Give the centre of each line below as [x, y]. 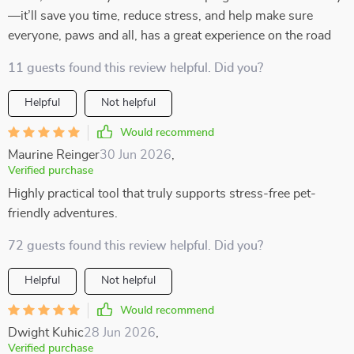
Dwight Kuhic [46, 333]
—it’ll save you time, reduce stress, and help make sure [160, 16]
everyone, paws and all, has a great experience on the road [169, 36]
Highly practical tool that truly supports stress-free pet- [162, 194]
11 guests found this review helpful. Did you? [136, 68]
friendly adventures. [63, 213]
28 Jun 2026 [120, 333]
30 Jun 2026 [136, 155]
